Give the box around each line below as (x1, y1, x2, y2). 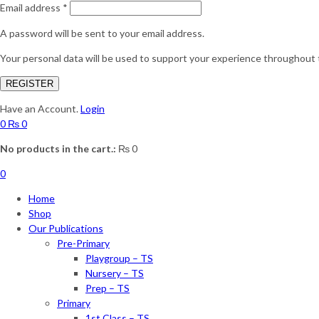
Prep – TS (85, 282, 130, 295)
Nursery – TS (85, 267, 144, 280)
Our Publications (28, 222, 103, 235)
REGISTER (6, 78, 53, 90)
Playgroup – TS (85, 252, 153, 265)
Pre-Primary (57, 237, 110, 250)
